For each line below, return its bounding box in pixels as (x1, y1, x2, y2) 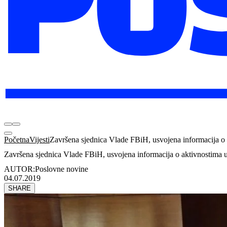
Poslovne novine (35, 164, 88, 173)
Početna (4, 135, 29, 144)
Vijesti (29, 135, 50, 144)
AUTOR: (4, 164, 35, 173)
